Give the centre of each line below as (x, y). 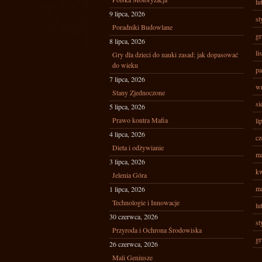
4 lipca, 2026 (127, 134)
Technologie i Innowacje (146, 202)
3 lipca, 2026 (127, 161)
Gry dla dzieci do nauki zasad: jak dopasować (175, 54)
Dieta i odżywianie (138, 147)
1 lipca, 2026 (127, 189)
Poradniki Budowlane (142, 27)
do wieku (125, 65)
